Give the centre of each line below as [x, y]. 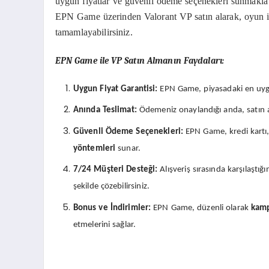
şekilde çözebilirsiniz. [111, 187]
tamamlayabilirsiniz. [94, 32]
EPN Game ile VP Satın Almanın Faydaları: [140, 61]
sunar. [128, 148]
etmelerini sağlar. [104, 225]
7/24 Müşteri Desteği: [115, 170]
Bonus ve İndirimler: [112, 208]
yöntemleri [94, 148]
